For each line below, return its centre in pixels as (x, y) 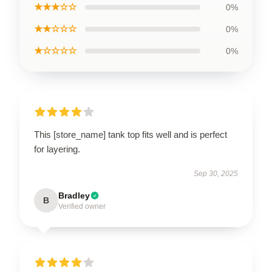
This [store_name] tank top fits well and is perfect (131, 135)
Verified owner (82, 207)
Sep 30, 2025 (216, 174)
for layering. (57, 149)
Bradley (74, 196)
